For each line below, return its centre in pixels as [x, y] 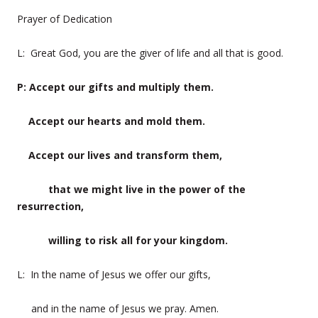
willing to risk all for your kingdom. [122, 240]
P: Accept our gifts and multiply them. [115, 87]
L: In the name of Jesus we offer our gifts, [114, 274]
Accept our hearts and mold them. [111, 121]
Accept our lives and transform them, [120, 155]
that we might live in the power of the [131, 189]
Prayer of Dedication [65, 18]
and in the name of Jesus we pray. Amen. [118, 308]
